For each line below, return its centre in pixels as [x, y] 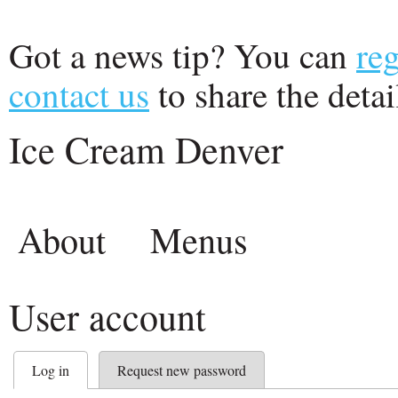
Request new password [182, 370]
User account [107, 316]
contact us [79, 94]
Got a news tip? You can [183, 55]
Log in [51, 370]
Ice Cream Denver [146, 149]
